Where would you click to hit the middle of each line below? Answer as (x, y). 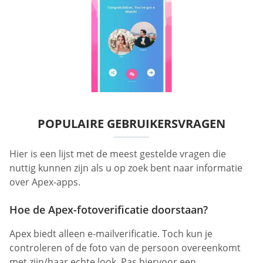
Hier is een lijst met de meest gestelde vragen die (118, 154)
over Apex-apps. (45, 182)
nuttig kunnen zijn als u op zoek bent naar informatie (126, 168)
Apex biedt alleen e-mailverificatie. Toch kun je (111, 234)
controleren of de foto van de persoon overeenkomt (125, 248)
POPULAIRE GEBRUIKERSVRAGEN (131, 124)
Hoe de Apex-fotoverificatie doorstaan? (109, 210)
